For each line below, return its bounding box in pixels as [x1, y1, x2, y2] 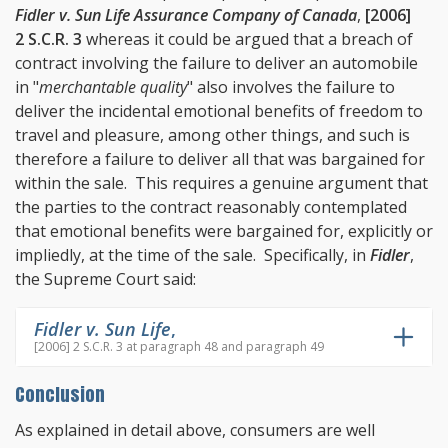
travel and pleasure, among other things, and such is [15, 124, 410, 147]
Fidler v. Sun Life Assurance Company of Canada [15, 4, 357, 27]
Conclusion [15, 380, 105, 408]
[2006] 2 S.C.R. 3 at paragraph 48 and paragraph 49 [34, 337, 324, 355]
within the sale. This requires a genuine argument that [15, 172, 428, 195]
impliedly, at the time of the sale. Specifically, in [15, 244, 370, 267]
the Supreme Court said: [15, 268, 196, 291]
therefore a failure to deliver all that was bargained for [15, 148, 425, 171]
